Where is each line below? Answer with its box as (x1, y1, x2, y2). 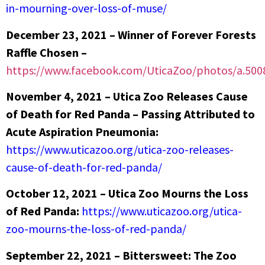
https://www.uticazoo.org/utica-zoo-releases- (6, 141, 234, 157)
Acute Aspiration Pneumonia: (6, 124, 159, 139)
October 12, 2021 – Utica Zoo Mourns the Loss (6, 186, 248, 201)
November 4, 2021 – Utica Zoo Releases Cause (6, 88, 248, 104)
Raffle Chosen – (6, 44, 87, 60)
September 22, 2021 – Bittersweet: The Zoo (6, 247, 237, 263)
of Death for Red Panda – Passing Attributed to (6, 106, 255, 121)
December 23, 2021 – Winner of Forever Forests (6, 27, 256, 42)
